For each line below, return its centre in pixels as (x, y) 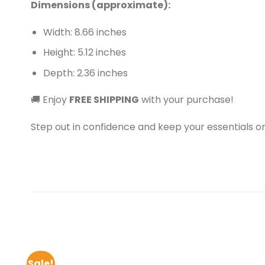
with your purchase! (186, 100)
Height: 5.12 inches (84, 53)
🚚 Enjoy (50, 100)
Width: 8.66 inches (85, 32)
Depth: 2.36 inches (85, 73)
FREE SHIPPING (104, 100)
